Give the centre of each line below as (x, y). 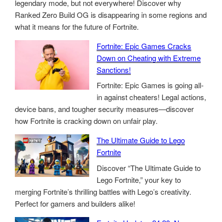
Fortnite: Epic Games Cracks (144, 46)
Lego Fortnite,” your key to (139, 179)
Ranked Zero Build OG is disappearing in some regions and (111, 14)
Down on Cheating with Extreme (149, 57)
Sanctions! (114, 69)
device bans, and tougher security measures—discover (104, 109)
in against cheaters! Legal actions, (151, 97)
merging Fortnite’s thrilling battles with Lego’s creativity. (103, 191)
